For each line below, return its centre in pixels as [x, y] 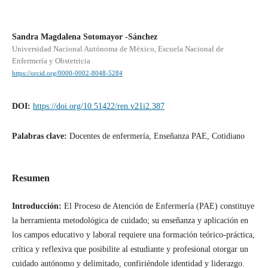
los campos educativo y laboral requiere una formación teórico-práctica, [133, 234]
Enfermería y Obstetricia [51, 60]
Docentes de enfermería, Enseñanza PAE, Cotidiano [157, 136]
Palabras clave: [40, 136]
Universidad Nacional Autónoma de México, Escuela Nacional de [118, 48]
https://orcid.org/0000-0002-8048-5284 [67, 73]
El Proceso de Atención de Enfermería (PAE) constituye [159, 206]
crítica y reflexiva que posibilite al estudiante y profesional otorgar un [130, 249]
